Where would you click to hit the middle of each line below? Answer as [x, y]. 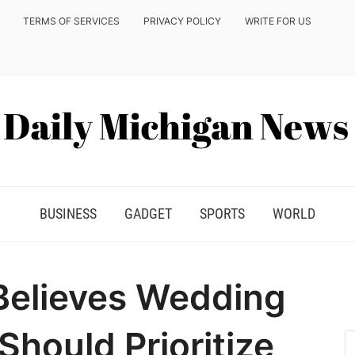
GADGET [148, 214]
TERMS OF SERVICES [71, 21]
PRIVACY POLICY [182, 21]
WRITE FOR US [278, 21]
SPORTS [222, 214]
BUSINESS [68, 214]
